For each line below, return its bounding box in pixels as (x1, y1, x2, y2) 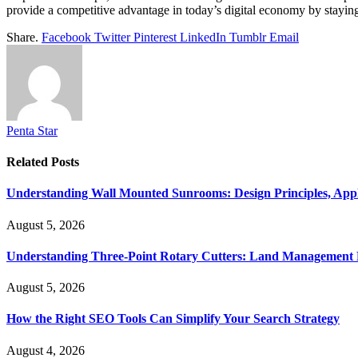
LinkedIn (180, 30, 226, 44)
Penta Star (6, 123, 58, 137)
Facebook (42, 30, 91, 44)
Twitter (94, 30, 130, 44)
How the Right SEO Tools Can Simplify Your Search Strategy (6, 312, 340, 326)
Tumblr (229, 30, 266, 44)
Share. (6, 30, 38, 44)
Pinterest (133, 30, 177, 44)
